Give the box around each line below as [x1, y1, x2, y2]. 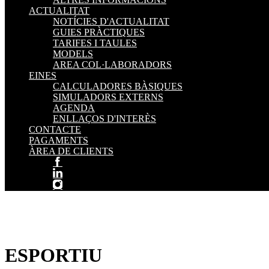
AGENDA [53, 103, 95, 113]
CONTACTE [29, 124, 81, 134]
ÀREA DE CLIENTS [29, 146, 113, 156]
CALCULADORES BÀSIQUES [53, 81, 183, 91]
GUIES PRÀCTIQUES [53, 27, 145, 37]
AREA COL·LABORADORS [53, 59, 172, 70]
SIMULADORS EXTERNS [53, 92, 163, 102]
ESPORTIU [5, 244, 102, 267]
